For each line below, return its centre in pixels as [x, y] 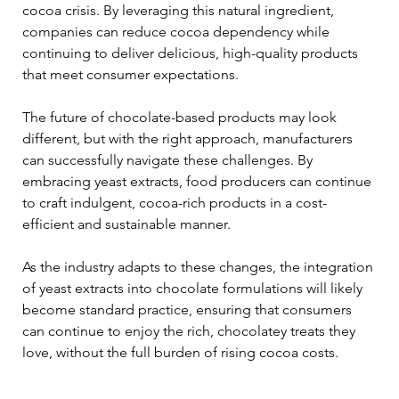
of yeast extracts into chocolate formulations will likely [194, 289]
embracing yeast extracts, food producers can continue [199, 182]
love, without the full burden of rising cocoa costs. [180, 353]
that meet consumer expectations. [130, 75]
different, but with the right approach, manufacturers [189, 139]
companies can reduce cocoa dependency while [178, 32]
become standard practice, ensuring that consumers [189, 310]
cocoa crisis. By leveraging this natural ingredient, [180, 11]
